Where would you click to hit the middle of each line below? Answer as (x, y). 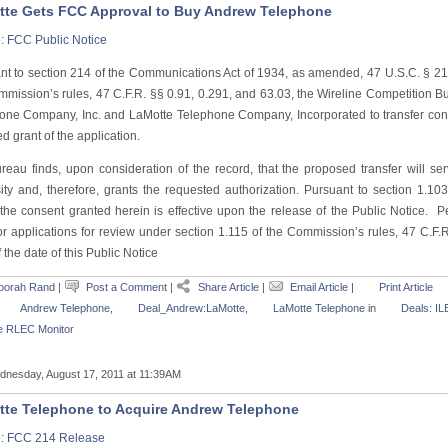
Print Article (405, 287)
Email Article (320, 287)
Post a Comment (126, 287)
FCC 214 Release (55, 438)
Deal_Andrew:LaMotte (191, 308)
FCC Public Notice (56, 40)
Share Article (229, 287)
